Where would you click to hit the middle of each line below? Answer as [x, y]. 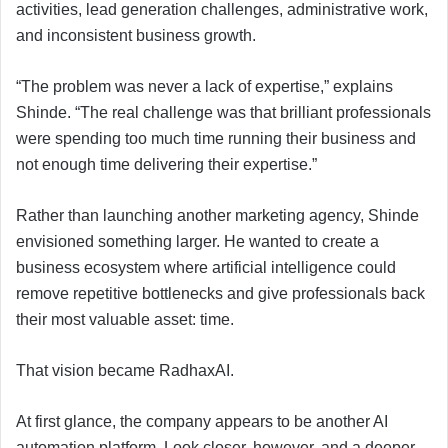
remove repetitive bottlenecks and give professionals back [220, 293]
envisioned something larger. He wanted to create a [197, 241]
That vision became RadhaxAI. [125, 370]
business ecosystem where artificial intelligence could [206, 267]
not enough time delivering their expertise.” [166, 164]
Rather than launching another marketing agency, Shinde [217, 215]
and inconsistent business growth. [136, 35]
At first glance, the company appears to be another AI [202, 421]
